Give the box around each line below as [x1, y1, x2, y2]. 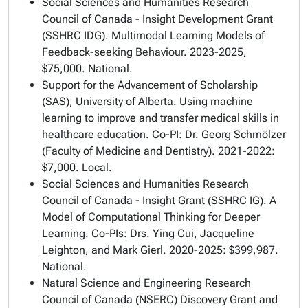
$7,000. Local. [42, 161, 112, 174]
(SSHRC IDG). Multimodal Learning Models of [42, 29, 265, 42]
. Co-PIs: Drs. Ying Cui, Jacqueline [85, 227, 254, 240]
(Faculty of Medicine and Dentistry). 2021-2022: [42, 144, 275, 157]
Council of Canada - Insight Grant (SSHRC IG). [42, 194, 269, 207]
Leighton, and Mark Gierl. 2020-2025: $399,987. [42, 243, 278, 256]
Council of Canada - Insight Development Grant [42, 12, 273, 25]
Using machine [179, 95, 253, 108]
